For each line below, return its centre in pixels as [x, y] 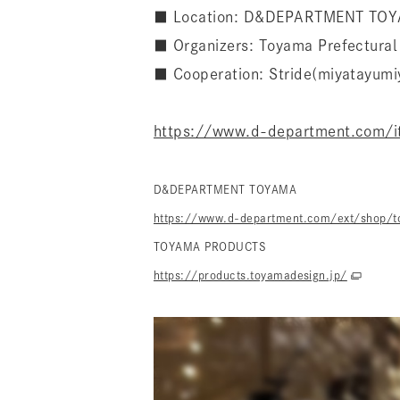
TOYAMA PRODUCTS [210, 246]
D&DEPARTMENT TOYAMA [225, 189]
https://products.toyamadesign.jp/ [250, 275]
